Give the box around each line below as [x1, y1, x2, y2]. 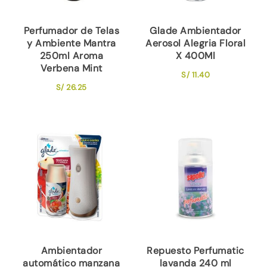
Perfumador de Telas [23, 24, 120, 38]
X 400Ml [175, 49, 216, 63]
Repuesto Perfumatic [147, 244, 244, 257]
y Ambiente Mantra [27, 37, 116, 50]
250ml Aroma [39, 49, 104, 63]
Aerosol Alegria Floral [145, 37, 246, 50]
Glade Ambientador [150, 24, 241, 38]
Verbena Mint [40, 62, 103, 75]
